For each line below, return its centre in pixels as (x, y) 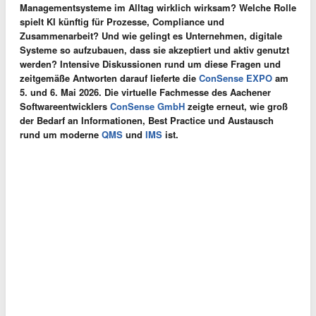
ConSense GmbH (147, 106)
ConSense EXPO (236, 78)
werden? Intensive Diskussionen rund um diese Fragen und (150, 63)
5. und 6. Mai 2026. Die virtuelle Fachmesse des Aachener (145, 92)
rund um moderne (61, 134)
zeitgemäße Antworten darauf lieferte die (109, 78)
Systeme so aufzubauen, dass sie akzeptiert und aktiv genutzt (154, 49)
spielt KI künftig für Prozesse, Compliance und (122, 21)
